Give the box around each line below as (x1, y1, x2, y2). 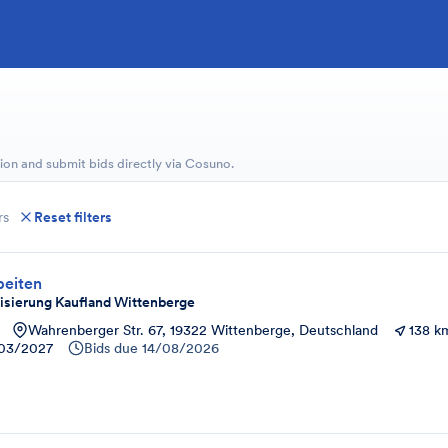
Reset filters (34, 208, 112, 226)
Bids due (84, 339, 138, 357)
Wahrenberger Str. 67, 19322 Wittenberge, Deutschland (28, 321, 378, 339)
